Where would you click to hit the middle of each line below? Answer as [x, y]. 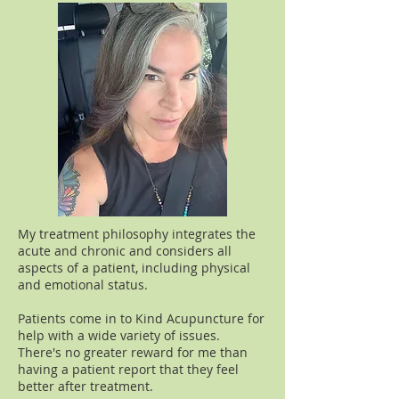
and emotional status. [83, 285]
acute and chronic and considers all [125, 251]
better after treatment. [87, 386]
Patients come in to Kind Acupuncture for [141, 318]
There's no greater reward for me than [133, 352]
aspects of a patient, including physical [134, 268]
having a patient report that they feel [128, 369]
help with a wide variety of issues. [121, 335]
